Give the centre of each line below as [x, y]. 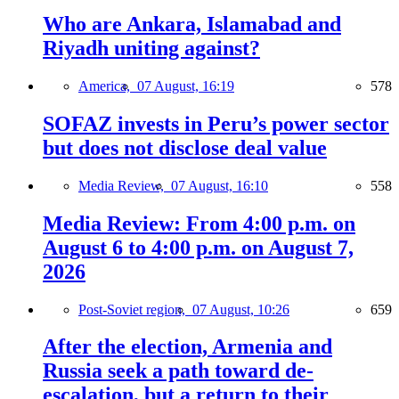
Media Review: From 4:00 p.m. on [199, 223]
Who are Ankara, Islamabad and [192, 24]
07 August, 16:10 [220, 185]
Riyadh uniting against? [151, 48]
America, [108, 85]
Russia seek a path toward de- [178, 371]
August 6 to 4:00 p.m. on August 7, [198, 247]
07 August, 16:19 [186, 85]
